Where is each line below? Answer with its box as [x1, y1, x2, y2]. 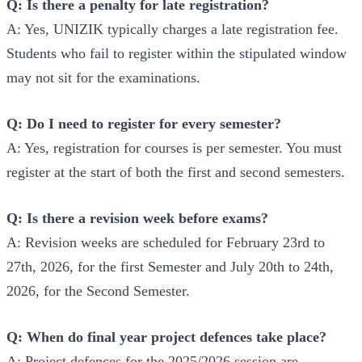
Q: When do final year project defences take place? [6, 329, 326, 346]
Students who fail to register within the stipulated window [6, 45, 347, 62]
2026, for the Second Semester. [6, 283, 190, 300]
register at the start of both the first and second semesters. [6, 164, 345, 181]
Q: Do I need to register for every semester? [6, 116, 281, 133]
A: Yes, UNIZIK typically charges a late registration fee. [6, 21, 339, 38]
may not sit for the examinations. [6, 69, 200, 86]
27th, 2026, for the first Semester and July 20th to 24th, [6, 259, 334, 276]
